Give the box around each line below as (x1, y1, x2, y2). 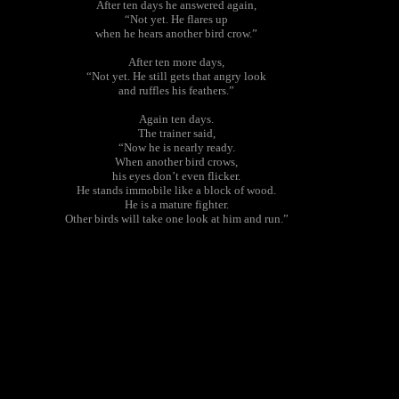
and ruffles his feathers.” (118, 84, 234, 97)
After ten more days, (128, 55, 224, 69)
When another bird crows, (115, 155, 238, 168)
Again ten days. (139, 112, 214, 126)
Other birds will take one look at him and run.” (64, 212, 289, 225)
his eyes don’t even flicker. (112, 169, 240, 183)
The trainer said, (137, 126, 216, 140)
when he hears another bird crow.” (95, 27, 257, 40)
